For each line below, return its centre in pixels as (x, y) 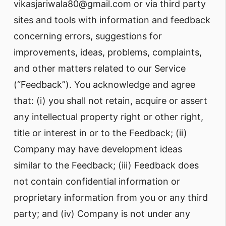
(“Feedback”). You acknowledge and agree (104, 84)
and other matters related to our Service (100, 68)
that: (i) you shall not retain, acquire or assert (110, 101)
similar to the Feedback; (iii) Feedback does (106, 165)
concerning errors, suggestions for (88, 36)
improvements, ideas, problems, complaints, (108, 52)
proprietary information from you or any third (111, 197)
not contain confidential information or (97, 181)
